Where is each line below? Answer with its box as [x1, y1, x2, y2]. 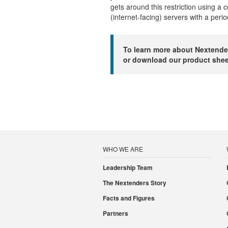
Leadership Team [103, 163, 153, 172]
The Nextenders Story [103, 178, 166, 188]
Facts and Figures [103, 193, 155, 203]
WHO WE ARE [103, 145, 143, 153]
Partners [103, 209, 128, 218]
